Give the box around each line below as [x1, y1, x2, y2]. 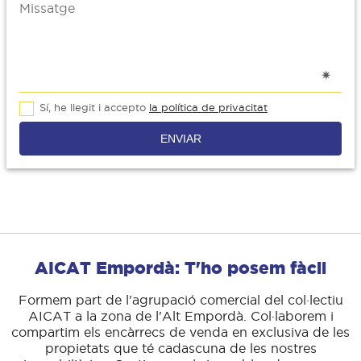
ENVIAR [160, 132, 201, 146]
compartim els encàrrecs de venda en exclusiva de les [11, 324, 350, 339]
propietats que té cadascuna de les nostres [44, 340, 317, 355]
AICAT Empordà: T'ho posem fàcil [35, 258, 326, 278]
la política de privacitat [149, 102, 268, 114]
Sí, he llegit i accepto [39, 102, 149, 114]
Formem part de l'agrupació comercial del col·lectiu [18, 292, 343, 307]
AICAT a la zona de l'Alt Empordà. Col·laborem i [27, 308, 334, 323]
